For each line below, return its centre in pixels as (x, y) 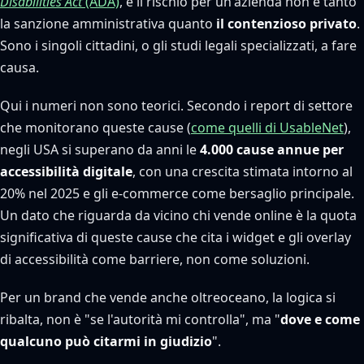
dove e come (320, 319)
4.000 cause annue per (272, 149)
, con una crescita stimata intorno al (243, 171)
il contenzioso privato (286, 24)
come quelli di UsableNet (267, 128)
